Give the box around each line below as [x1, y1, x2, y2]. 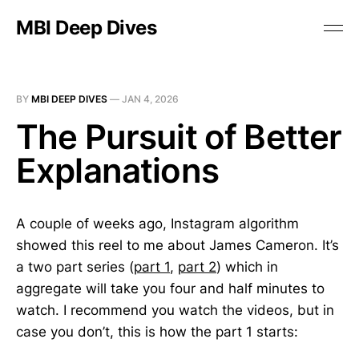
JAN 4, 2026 [122, 93, 179, 105]
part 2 [178, 259, 216, 275]
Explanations [16, 150, 219, 191]
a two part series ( [16, 259, 134, 275]
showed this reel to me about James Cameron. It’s [16, 237, 339, 253]
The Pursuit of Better [16, 116, 342, 157]
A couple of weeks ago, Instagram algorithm [16, 216, 299, 232]
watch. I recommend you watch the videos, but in [16, 302, 334, 318]
